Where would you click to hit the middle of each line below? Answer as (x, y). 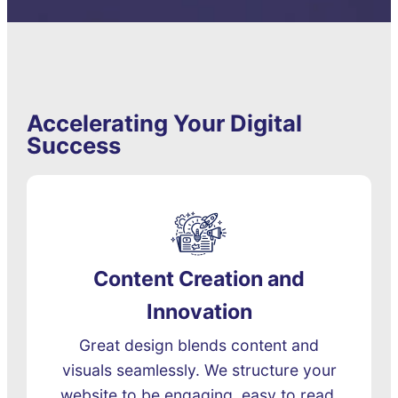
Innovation (199, 312)
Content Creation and (199, 279)
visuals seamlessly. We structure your (199, 370)
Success (74, 146)
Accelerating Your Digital (165, 123)
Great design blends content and (199, 346)
